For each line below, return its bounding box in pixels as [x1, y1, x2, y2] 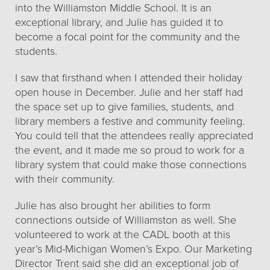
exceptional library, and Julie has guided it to [15, 16, 223, 29]
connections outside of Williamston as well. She [15, 213, 236, 227]
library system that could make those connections [15, 158, 246, 171]
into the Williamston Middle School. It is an [15, 1, 212, 14]
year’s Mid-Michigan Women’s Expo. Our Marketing [15, 242, 252, 256]
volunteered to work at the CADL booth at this [15, 228, 230, 241]
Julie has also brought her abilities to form [15, 199, 210, 212]
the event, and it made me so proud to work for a [15, 143, 244, 157]
